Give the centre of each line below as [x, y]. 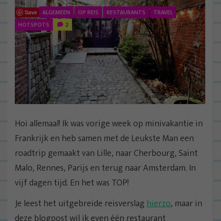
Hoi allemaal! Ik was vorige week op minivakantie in [109, 124]
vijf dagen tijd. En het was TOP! [72, 183]
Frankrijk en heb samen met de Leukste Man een [104, 139]
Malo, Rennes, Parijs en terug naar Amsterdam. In [105, 168]
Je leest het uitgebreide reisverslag [81, 204]
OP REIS [88, 12]
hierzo [159, 204]
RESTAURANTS [126, 12]
